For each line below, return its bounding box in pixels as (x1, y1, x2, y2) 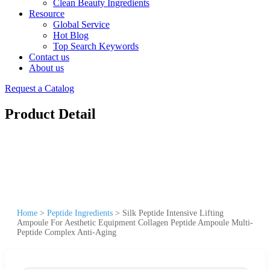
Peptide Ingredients (47, 208, 113, 218)
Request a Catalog (5, 83, 74, 93)
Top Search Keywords (53, 41, 139, 51)
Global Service (53, 19, 110, 30)
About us (29, 63, 64, 73)
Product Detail (5, 105, 96, 122)
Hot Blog (53, 30, 89, 40)
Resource (29, 8, 64, 19)
